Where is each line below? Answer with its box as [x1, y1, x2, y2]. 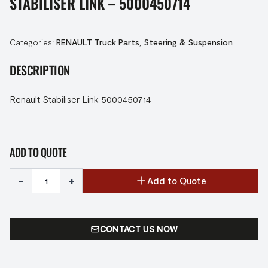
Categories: [10, 37, 56, 47]
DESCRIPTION [10, 61, 70, 79]
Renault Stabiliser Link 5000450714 [10, 93, 151, 105]
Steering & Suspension [144, 37, 233, 47]
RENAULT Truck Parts [56, 37, 139, 47]
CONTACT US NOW [99, 224, 178, 234]
